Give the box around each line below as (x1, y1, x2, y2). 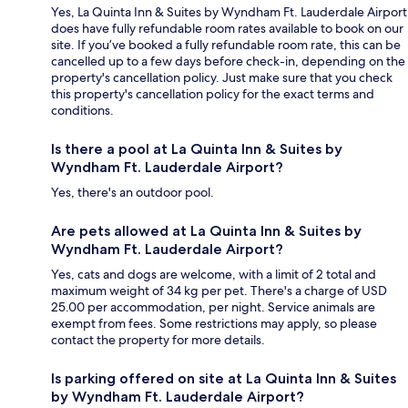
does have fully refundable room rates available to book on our (51, 20, 403, 37)
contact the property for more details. (51, 331, 265, 349)
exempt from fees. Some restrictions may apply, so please (51, 315, 377, 332)
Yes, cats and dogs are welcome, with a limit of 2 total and (51, 266, 376, 283)
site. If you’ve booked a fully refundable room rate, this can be (51, 36, 401, 54)
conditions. (51, 102, 114, 119)
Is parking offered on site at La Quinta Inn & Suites (51, 370, 396, 388)
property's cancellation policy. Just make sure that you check (51, 69, 393, 87)
